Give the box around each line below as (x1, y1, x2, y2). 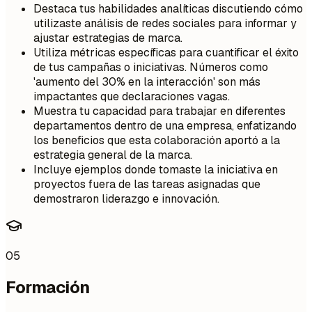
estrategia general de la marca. (33, 147, 192, 162)
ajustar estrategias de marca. (33, 30, 182, 45)
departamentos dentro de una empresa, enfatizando (33, 118, 297, 133)
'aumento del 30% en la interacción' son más (33, 74, 260, 89)
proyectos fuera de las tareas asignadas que (33, 176, 260, 192)
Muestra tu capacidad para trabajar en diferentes (33, 103, 286, 118)
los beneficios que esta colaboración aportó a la (33, 132, 280, 148)
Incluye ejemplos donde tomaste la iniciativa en (33, 162, 278, 177)
